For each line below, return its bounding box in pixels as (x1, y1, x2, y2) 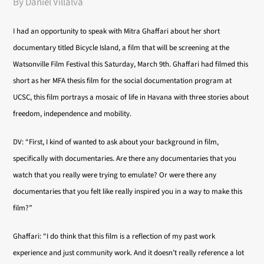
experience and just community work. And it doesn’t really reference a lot (13, 247, 245, 258)
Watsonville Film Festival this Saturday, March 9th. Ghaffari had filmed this (13, 59, 249, 70)
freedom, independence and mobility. (13, 108, 132, 119)
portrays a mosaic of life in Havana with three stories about (61, 92, 249, 103)
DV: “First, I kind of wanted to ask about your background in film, (13, 137, 219, 147)
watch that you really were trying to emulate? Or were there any (13, 170, 217, 180)
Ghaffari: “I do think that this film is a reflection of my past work (13, 231, 216, 242)
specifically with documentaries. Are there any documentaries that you (13, 153, 237, 164)
